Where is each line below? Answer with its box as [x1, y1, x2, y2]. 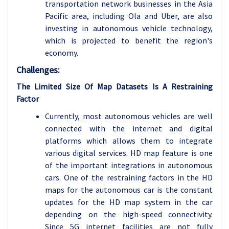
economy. [45, 48, 78, 58]
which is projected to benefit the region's [45, 35, 213, 45]
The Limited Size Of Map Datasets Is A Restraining [16, 81, 213, 91]
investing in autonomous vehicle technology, [45, 23, 213, 33]
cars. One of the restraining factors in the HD [45, 172, 213, 182]
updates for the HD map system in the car [45, 197, 213, 207]
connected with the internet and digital [45, 123, 213, 133]
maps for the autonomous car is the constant [45, 185, 213, 195]
